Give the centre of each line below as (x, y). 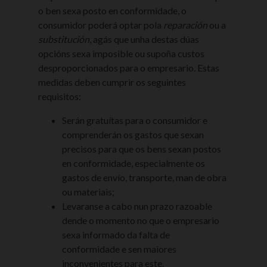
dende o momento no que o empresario (141, 220)
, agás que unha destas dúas (144, 39)
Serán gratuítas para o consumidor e (135, 120)
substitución (64, 39)
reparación (185, 25)
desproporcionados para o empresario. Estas (129, 68)
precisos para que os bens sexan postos (142, 149)
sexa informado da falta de (116, 235)
